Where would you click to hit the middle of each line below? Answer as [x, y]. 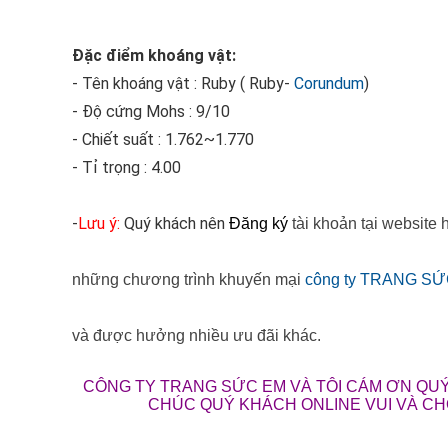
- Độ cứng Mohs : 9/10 [151, 111]
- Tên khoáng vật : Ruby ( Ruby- [183, 83]
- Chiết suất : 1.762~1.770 [163, 139]
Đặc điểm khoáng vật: [154, 55]
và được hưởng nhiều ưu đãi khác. [196, 335]
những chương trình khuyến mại [188, 279]
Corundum [329, 83]
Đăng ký [258, 223]
